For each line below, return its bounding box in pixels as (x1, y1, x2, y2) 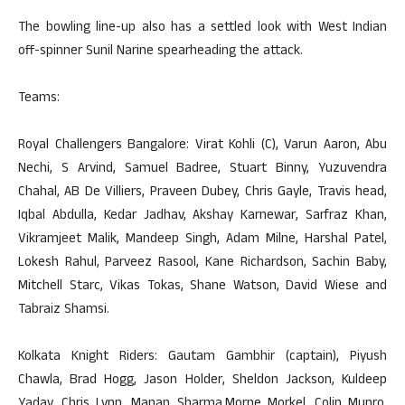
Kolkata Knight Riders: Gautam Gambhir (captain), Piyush (18, 346, 387, 369)
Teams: (18, 88, 60, 110)
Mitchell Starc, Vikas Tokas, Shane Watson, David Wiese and (18, 276, 387, 298)
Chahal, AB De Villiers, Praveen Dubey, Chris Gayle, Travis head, (18, 182, 387, 204)
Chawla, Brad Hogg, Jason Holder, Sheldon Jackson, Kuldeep (18, 370, 387, 392)
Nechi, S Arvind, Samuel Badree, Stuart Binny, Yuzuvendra (18, 158, 387, 181)
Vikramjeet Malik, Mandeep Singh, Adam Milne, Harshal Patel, (18, 229, 387, 251)
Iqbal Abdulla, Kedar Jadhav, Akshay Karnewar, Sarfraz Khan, (18, 205, 387, 228)
